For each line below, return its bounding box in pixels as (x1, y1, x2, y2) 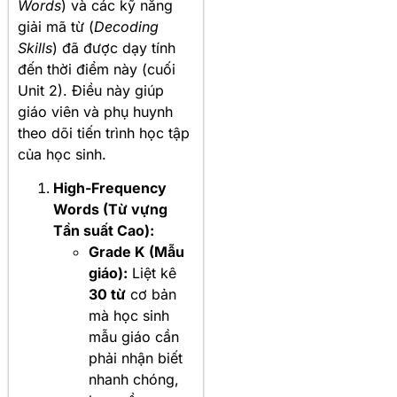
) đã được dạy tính (52, 39, 175, 57)
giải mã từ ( (18, 18, 94, 35)
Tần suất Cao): (53, 222, 154, 240)
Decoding (94, 18, 159, 35)
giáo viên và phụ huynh (18, 103, 173, 121)
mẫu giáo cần (89, 328, 179, 346)
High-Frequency (53, 179, 167, 198)
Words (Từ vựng (53, 200, 167, 219)
